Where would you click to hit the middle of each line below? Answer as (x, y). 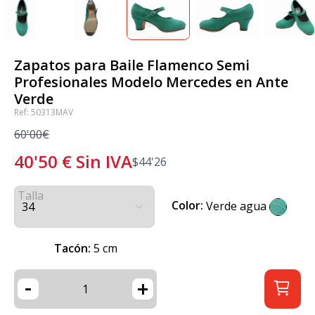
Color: (187, 206)
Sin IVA (104, 161)
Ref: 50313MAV (44, 112)
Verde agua (236, 206)
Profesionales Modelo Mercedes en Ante (151, 82)
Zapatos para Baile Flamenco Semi (132, 65)
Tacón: (72, 248)
